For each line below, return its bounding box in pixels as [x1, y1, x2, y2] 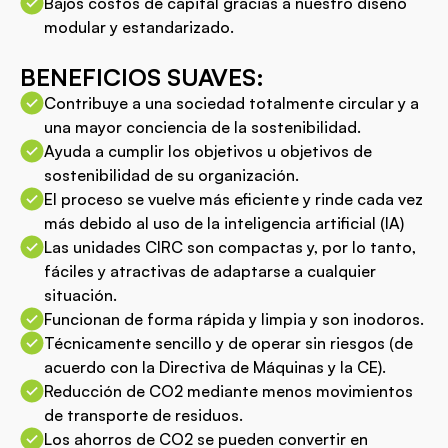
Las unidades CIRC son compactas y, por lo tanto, [44, 236, 416, 257]
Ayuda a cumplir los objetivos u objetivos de [44, 140, 372, 161]
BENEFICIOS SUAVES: [20, 61, 264, 92]
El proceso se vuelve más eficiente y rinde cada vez [44, 188, 423, 209]
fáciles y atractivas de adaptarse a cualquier [44, 260, 376, 281]
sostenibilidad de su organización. [44, 164, 299, 185]
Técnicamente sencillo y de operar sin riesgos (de [44, 332, 413, 353]
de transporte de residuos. [44, 404, 243, 425]
